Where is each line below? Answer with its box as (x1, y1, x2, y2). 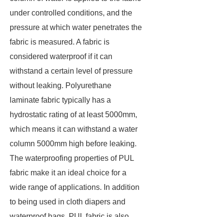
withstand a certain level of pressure (10, 67, 133, 75)
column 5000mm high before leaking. (10, 139, 137, 148)
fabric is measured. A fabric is (10, 38, 109, 46)
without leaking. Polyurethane (10, 81, 111, 90)
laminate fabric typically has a (10, 96, 111, 104)
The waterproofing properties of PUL (10, 154, 134, 162)
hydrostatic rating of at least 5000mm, (10, 110, 137, 119)
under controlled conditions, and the (10, 9, 132, 17)
